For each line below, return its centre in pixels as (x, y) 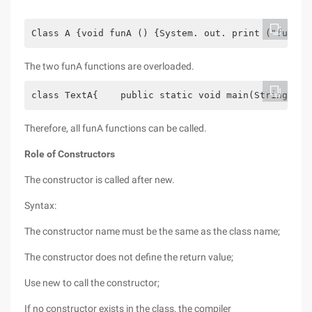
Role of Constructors (70, 154)
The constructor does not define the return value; (129, 257)
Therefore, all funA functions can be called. (116, 128)
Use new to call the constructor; (92, 283)
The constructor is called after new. (100, 180)
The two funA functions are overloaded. (109, 66)
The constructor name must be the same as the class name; (152, 231)
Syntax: (40, 205)
